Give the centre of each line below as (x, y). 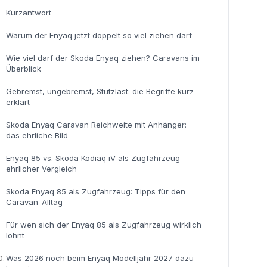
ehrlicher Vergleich (41, 169)
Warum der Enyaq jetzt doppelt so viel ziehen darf (99, 35)
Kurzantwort (28, 13)
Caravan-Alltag (34, 202)
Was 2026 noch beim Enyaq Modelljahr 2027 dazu (100, 258)
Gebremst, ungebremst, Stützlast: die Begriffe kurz (100, 91)
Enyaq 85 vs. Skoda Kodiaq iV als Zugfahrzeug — (98, 158)
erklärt (18, 102)
